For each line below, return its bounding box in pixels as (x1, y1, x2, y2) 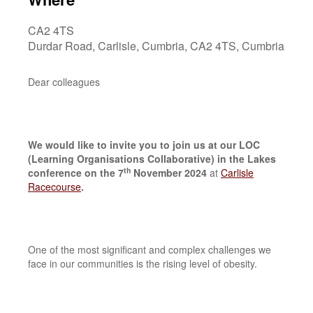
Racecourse (28, 180, 81, 194)
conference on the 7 (28, 166, 124, 180)
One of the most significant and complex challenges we (28, 242, 271, 256)
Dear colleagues (28, 75, 100, 89)
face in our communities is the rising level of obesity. (28, 256, 257, 270)
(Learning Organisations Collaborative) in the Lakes (28, 152, 276, 166)
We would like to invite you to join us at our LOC (28, 138, 260, 152)
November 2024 (131, 166, 210, 180)
